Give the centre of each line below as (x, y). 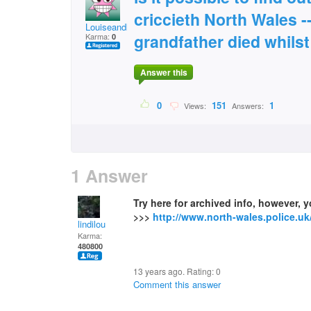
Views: (194, 106)
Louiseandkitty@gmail (130, 27)
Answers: (248, 106)
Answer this (163, 73)
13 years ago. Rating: (175, 271)
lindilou (92, 224)
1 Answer (109, 176)
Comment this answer (177, 284)
